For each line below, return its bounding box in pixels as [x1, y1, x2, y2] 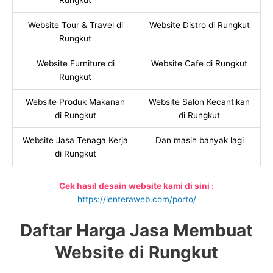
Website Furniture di [36, 58, 115, 69]
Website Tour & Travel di [27, 20, 123, 30]
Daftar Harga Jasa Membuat [20, 219, 253, 241]
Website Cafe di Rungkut [151, 58, 247, 69]
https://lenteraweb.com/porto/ [77, 194, 196, 204]
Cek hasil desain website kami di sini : [59, 180, 214, 191]
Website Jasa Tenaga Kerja [23, 135, 128, 146]
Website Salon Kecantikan [149, 97, 250, 107]
